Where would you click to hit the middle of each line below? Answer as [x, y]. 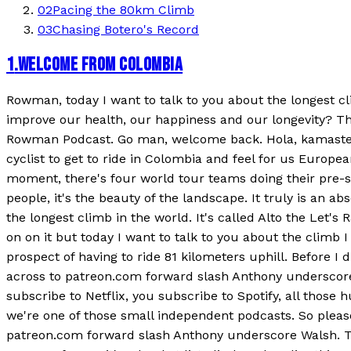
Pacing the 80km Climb [123, 9]
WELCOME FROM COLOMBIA [100, 64]
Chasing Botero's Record [126, 29]
